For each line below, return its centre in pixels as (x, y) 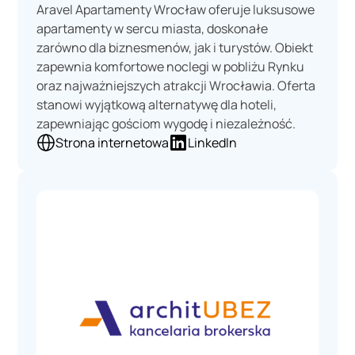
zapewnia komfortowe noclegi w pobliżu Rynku (171, 67)
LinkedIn (213, 143)
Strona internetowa (113, 143)
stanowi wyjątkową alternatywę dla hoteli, (157, 105)
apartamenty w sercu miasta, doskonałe (153, 29)
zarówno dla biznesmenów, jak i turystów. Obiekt (175, 48)
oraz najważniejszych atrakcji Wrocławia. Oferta (176, 86)
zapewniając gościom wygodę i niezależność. (166, 124)
